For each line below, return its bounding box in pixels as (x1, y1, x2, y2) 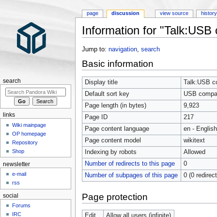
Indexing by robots (84, 148, 137, 155)
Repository (12, 139, 38, 145)
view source (159, 10, 188, 16)
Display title (84, 78, 118, 86)
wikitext (183, 137, 205, 144)
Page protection (81, 191, 148, 202)
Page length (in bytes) (84, 102, 146, 109)
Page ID (84, 113, 108, 121)
